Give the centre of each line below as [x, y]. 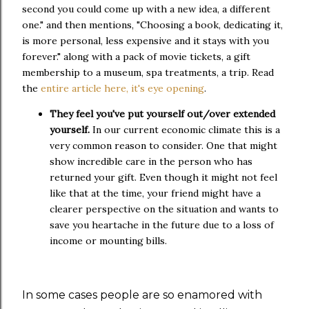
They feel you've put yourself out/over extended [162, 113]
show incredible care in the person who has [151, 161]
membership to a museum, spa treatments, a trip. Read [148, 72]
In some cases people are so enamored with [142, 295]
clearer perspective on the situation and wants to [164, 209]
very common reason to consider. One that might [163, 145]
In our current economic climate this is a [186, 129]
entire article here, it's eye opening [122, 88]
